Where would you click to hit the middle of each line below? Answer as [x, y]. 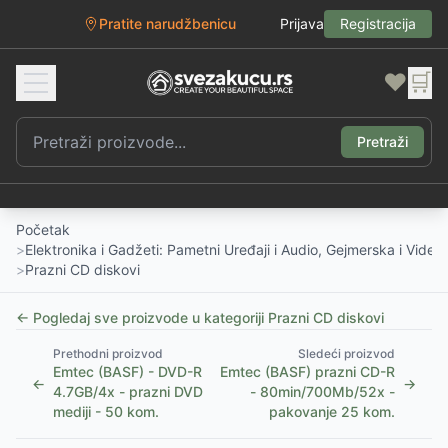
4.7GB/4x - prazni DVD [128, 391]
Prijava [302, 23]
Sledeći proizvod [346, 353]
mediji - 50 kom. [106, 411]
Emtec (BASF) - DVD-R [127, 371]
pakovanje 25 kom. [332, 411]
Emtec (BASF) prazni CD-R [307, 371]
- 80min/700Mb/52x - [322, 391]
